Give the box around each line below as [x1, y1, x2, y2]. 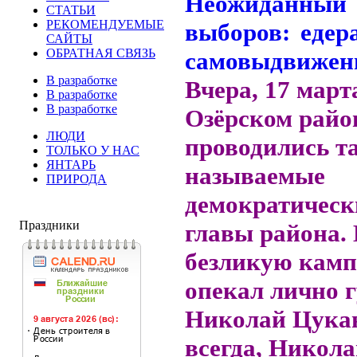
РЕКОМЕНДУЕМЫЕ [46, 18, 164, 31]
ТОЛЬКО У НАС [46, 143, 139, 157]
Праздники [19, 218, 80, 232]
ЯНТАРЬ [46, 158, 96, 171]
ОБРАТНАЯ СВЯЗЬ [46, 46, 155, 60]
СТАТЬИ [46, 3, 96, 17]
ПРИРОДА [46, 172, 107, 186]
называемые [185, 162, 325, 190]
